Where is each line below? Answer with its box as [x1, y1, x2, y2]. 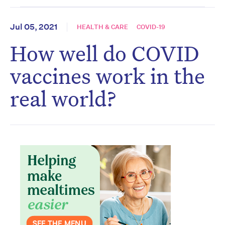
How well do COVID [10, 39, 199, 67]
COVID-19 [137, 23, 165, 32]
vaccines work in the [10, 62, 205, 90]
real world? [10, 84, 117, 113]
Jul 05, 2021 [10, 22, 57, 32]
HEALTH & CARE [77, 23, 128, 32]
